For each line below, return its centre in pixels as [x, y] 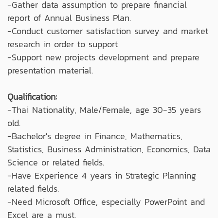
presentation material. [50, 70]
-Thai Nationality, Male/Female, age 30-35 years [104, 109]
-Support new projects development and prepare [103, 57]
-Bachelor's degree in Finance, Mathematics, [95, 136]
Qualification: [32, 96]
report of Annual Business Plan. [69, 18]
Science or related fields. [56, 162]
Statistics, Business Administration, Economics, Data [109, 149]
